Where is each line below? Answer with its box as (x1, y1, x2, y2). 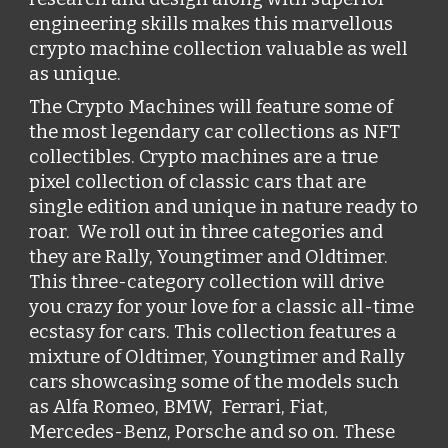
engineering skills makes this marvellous (29, 13, 394, 35)
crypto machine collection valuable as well (29, 38, 409, 60)
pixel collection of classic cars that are (29, 171, 367, 193)
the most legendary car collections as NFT (29, 121, 401, 143)
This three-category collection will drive (29, 271, 385, 293)
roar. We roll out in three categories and (29, 221, 384, 243)
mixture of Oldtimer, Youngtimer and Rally (29, 346, 406, 368)
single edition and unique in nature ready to (29, 196, 419, 218)
